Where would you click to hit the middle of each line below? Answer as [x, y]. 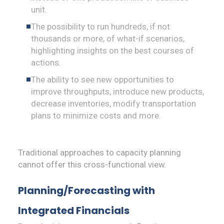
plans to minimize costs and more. [96, 116]
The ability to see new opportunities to [103, 80]
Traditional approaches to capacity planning [99, 153]
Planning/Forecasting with [86, 191]
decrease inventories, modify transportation [114, 104]
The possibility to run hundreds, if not [101, 27]
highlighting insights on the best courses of [113, 51]
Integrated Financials [74, 211]
